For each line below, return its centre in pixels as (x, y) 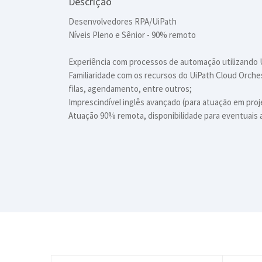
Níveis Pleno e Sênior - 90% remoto (132, 35)
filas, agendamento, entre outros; (130, 89)
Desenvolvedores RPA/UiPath (123, 21)
